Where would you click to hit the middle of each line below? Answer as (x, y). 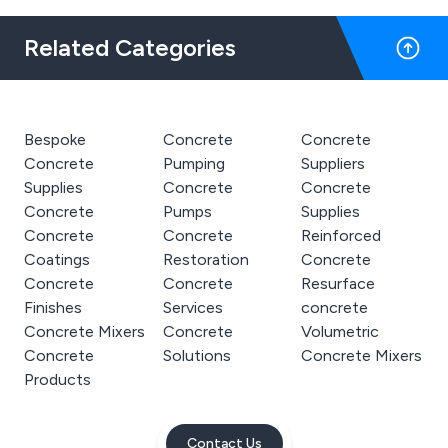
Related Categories (130, 47)
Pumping (193, 163)
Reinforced (341, 235)
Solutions (196, 355)
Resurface (338, 283)
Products (57, 379)
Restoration (205, 259)
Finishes (53, 307)
